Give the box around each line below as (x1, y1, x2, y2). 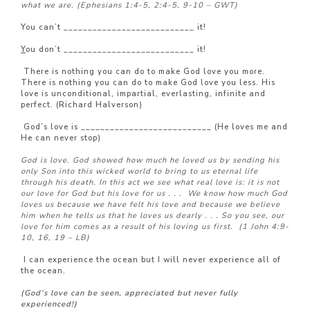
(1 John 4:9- (233, 221, 289, 232)
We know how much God (188, 188, 288, 199)
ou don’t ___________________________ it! (26, 44, 206, 55)
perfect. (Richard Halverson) (21, 100, 143, 110)
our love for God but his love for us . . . (21, 188, 188, 199)
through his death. (21, 177, 96, 188)
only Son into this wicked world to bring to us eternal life (21, 166, 258, 176)
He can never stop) (21, 133, 101, 143)
